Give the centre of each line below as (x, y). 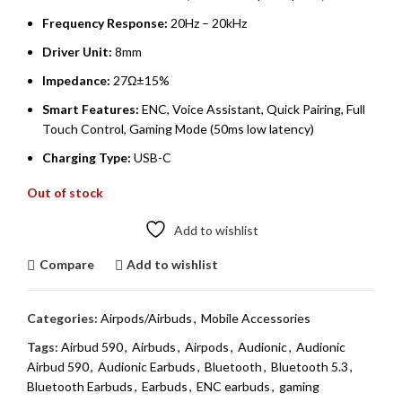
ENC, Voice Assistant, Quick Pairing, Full (252, 109)
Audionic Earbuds (147, 366)
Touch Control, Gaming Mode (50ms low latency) (178, 128)
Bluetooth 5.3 (310, 366)
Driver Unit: (77, 51)
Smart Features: (91, 109)
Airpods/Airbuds (146, 318)
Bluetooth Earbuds (80, 386)
